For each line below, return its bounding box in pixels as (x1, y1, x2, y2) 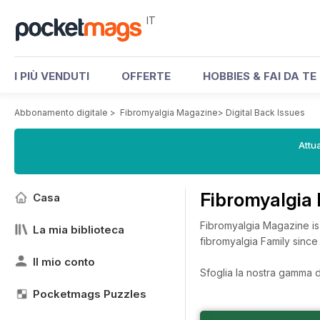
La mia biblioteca (33, 223, 124, 236)
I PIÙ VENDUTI (14, 69, 89, 83)
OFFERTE (121, 69, 171, 83)
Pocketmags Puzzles (33, 287, 146, 301)
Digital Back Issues (226, 107, 305, 118)
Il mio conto (33, 255, 95, 269)
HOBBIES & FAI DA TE (203, 69, 316, 83)
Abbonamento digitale (14, 107, 108, 118)
